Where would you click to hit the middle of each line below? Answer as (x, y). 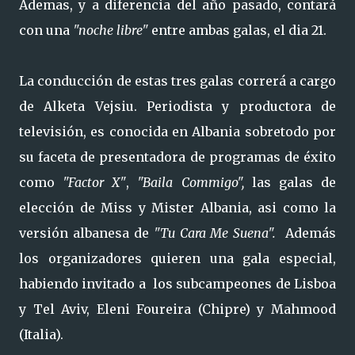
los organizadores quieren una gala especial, (177, 258)
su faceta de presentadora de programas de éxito (177, 157)
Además (311, 233)
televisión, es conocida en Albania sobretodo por (177, 132)
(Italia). (41, 334)
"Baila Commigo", (191, 182)
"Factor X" (95, 182)
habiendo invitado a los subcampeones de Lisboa (177, 284)
